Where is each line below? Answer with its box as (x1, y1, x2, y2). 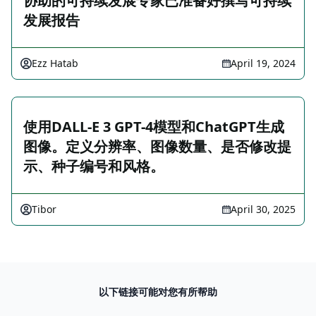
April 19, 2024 (231, 56, 296, 70)
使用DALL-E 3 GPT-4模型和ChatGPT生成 (23, 117, 284, 136)
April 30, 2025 (231, 202, 296, 216)
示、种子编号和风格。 (23, 157, 164, 176)
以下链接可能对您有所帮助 (99, 285, 217, 298)
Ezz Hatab (32, 56, 78, 70)
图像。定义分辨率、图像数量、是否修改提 (23, 137, 291, 156)
